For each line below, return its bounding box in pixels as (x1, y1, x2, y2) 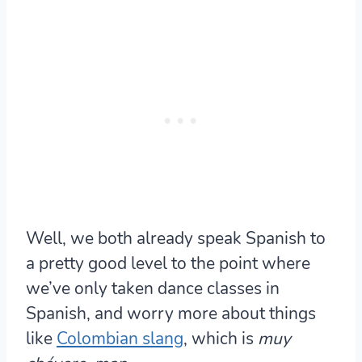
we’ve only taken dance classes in (26, 277, 280, 301)
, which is (183, 327, 258, 351)
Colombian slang (57, 327, 183, 351)
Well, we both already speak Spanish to (26, 227, 326, 250)
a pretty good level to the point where (26, 252, 310, 276)
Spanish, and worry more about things (26, 302, 316, 326)
